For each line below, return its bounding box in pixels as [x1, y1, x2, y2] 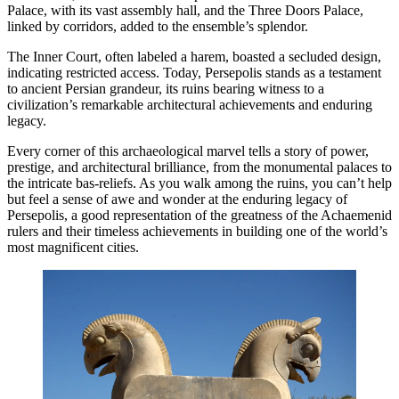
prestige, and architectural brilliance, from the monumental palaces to [7, 159, 392, 175]
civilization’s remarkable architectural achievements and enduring [7, 96, 372, 112]
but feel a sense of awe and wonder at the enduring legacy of [7, 191, 347, 207]
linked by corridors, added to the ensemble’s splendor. [7, 18, 308, 34]
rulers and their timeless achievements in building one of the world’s [7, 223, 387, 239]
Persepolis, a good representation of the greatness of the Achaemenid [7, 207, 392, 223]
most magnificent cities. [7, 239, 139, 255]
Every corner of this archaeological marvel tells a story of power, [7, 142, 369, 159]
